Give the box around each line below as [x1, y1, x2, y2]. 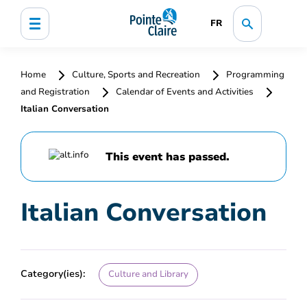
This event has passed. [106, 149, 230, 165]
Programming [224, 69, 284, 81]
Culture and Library [108, 267, 188, 280]
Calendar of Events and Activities [114, 86, 256, 98]
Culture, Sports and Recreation [70, 69, 202, 81]
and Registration [21, 86, 92, 98]
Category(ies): [21, 266, 86, 280]
